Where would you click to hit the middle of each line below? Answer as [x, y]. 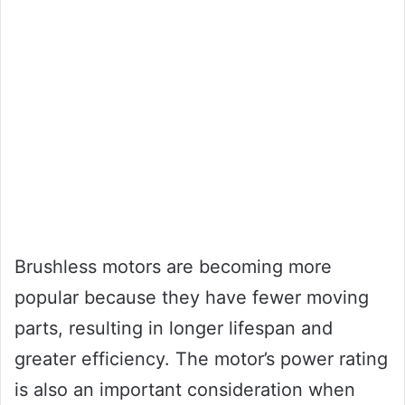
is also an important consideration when [185, 390]
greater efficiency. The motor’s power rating [201, 359]
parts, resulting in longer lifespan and [174, 329]
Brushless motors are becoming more [173, 267]
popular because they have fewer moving [192, 298]
